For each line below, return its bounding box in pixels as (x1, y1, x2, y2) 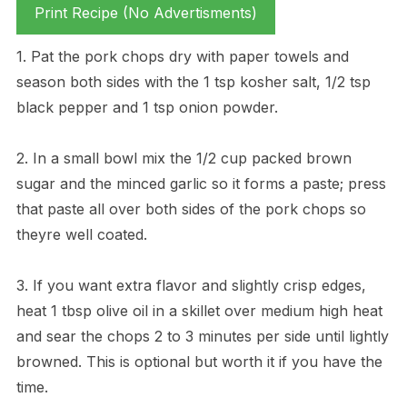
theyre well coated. (15, 224, 147, 243)
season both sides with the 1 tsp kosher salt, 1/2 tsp (15, 72, 371, 91)
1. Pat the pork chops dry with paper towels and (15, 46, 349, 65)
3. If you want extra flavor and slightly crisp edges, (15, 275, 366, 294)
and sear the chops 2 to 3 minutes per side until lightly (15, 326, 389, 345)
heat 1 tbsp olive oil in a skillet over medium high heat (15, 301, 382, 320)
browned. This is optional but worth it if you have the (15, 352, 382, 371)
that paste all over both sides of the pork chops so (15, 199, 366, 218)
